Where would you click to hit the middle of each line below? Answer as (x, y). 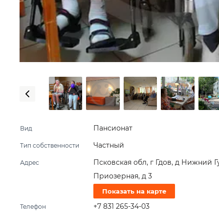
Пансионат (113, 128)
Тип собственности (50, 145)
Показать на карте (134, 191)
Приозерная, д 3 (123, 176)
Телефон (33, 207)
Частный (109, 145)
